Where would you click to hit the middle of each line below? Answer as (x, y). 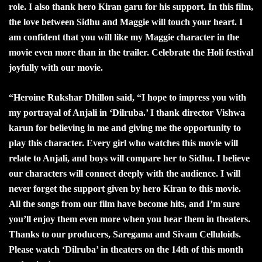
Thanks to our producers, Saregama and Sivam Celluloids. (125, 234)
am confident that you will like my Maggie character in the (124, 37)
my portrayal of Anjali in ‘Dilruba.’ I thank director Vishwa (127, 112)
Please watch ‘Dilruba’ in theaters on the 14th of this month (126, 249)
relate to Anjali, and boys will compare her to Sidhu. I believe (129, 158)
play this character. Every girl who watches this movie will (123, 143)
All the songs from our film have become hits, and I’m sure (124, 204)
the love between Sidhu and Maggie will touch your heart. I (126, 22)
